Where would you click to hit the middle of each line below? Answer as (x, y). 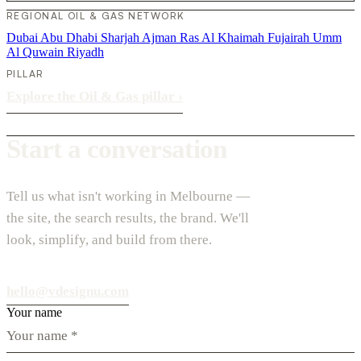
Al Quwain (37, 52)
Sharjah (121, 37)
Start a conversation (117, 149)
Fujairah (290, 37)
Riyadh (85, 52)
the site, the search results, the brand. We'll (128, 218)
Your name (34, 312)
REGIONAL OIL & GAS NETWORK (96, 15)
